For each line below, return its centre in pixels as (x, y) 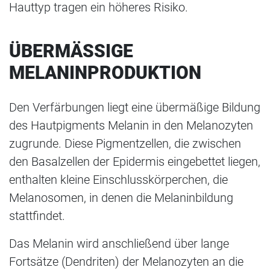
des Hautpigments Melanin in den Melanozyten (131, 125)
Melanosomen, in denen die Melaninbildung (121, 197)
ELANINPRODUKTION (99, 72)
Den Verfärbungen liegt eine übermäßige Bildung (135, 107)
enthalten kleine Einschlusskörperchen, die (118, 179)
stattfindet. (37, 215)
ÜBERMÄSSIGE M (71, 51)
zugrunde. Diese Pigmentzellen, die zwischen (125, 143)
